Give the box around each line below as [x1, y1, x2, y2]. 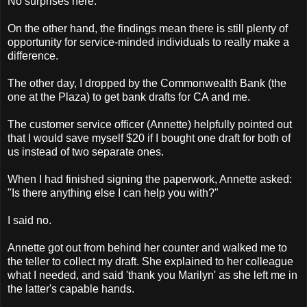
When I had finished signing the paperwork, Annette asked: [8, 173, 292, 185]
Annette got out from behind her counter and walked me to [8, 241, 287, 254]
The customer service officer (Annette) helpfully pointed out [8, 118, 292, 130]
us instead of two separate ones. [8, 145, 164, 158]
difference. [8, 49, 58, 62]
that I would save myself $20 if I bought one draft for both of [8, 132, 291, 144]
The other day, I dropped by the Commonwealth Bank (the [8, 77, 286, 89]
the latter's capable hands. [8, 282, 134, 295]
